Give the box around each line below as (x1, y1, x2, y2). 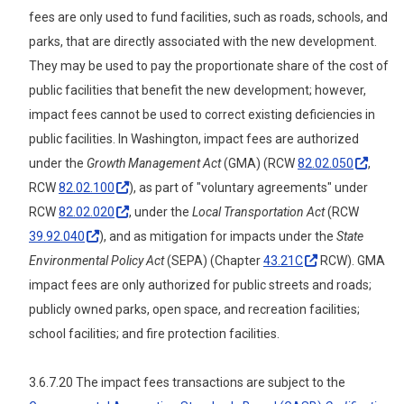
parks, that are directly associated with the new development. (29, 33, 377, 49)
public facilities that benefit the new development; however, (29, 82, 366, 97)
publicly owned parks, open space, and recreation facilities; (29, 301, 360, 317)
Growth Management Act (87, 155, 221, 170)
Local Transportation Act (192, 204, 325, 219)
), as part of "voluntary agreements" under (129, 179, 368, 195)
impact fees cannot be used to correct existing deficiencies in (29, 106, 375, 122)
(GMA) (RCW (221, 155, 298, 170)
